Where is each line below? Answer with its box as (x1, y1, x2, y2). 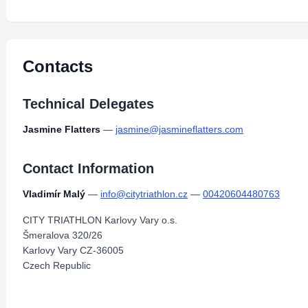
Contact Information (23, 161, 154, 176)
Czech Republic (23, 260, 91, 271)
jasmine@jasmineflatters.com (115, 124, 243, 135)
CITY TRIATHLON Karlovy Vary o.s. (23, 214, 177, 225)
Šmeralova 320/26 (23, 230, 102, 241)
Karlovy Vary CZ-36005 (23, 245, 124, 256)
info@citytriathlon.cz (100, 188, 188, 199)
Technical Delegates (23, 96, 154, 111)
